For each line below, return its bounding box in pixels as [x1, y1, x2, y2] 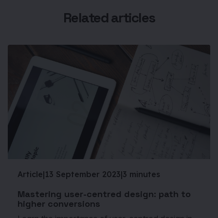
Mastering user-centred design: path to [18, 188, 191, 200]
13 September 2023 [45, 169, 121, 180]
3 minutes [123, 169, 160, 180]
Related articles [63, 9, 155, 26]
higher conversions [18, 198, 100, 210]
